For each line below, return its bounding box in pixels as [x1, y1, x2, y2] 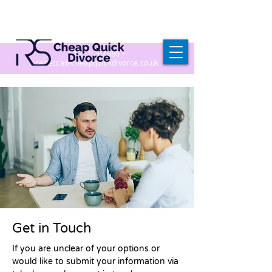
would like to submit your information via [12, 256, 178, 267]
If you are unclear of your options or [12, 243, 160, 254]
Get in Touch [12, 220, 91, 236]
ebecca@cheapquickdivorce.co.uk [38, 58, 159, 67]
